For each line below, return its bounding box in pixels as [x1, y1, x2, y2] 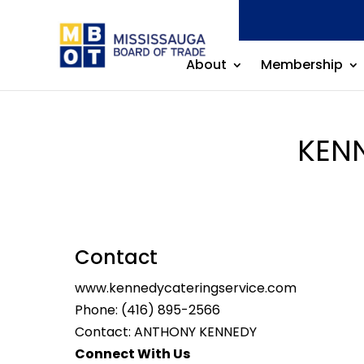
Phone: [75, 301, 121, 319]
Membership [260, 55, 343, 74]
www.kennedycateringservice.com [75, 279, 297, 297]
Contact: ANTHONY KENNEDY [75, 323, 257, 341]
